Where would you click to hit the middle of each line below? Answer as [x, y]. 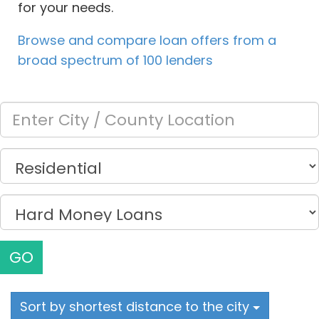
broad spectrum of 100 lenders [115, 61]
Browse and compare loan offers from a [147, 41]
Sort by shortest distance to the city [136, 307]
